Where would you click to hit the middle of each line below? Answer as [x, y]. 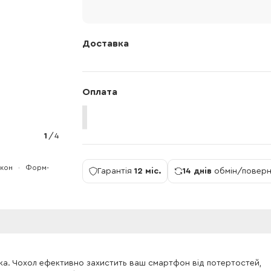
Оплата [100, 92]
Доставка [106, 44]
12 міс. [148, 171]
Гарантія [116, 171]
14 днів [197, 171]
